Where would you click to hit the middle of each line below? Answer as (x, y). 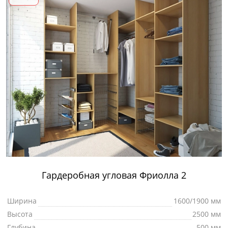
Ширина (22, 201)
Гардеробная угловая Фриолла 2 (114, 175)
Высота (20, 214)
